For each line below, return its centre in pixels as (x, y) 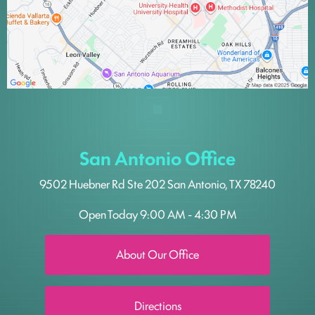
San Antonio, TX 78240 (221, 184)
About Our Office (157, 254)
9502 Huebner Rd (83, 184)
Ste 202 (147, 184)
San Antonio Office (157, 158)
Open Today (108, 214)
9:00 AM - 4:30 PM (188, 214)
